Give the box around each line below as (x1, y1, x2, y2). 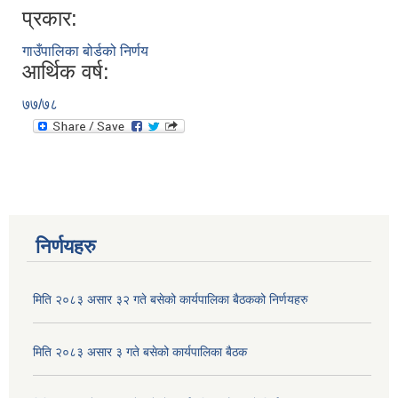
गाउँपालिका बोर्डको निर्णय (22, 44, 148, 60)
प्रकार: (22, 6, 77, 31)
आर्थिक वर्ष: (22, 60, 109, 84)
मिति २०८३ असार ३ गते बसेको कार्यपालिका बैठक (33, 345, 247, 360)
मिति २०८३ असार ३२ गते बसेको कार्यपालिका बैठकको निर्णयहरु (33, 292, 308, 307)
